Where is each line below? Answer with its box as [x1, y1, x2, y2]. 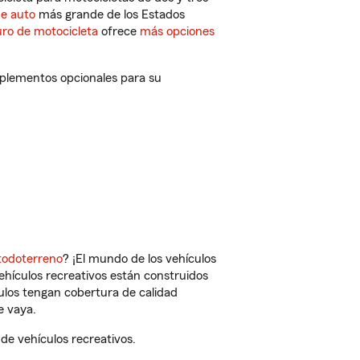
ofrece [98, 25, 140, 38]
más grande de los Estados [35, 8, 185, 21]
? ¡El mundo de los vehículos [63, 252, 216, 265]
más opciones [140, 25, 215, 38]
